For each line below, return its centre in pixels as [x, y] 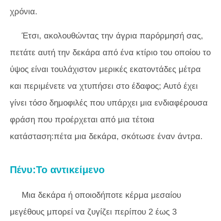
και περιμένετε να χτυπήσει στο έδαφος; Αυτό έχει [104, 86]
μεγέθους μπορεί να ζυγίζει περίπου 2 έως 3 [93, 212]
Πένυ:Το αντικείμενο [57, 170]
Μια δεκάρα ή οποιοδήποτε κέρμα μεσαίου [101, 195]
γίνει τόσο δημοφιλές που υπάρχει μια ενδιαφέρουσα [109, 103]
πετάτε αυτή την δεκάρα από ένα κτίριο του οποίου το [110, 53]
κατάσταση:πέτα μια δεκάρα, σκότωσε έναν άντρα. [106, 137]
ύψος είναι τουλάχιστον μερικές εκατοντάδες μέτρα [105, 70]
